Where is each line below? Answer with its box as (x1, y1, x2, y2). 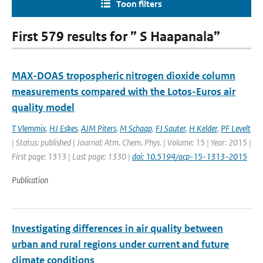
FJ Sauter (156, 123, 186, 134)
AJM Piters (81, 123, 116, 134)
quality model (12, 101, 75, 114)
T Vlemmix (12, 123, 46, 134)
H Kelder (189, 123, 217, 134)
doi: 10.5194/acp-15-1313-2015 (132, 151, 247, 162)
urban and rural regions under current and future (12, 238, 229, 251)
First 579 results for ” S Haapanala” (12, 29, 220, 45)
